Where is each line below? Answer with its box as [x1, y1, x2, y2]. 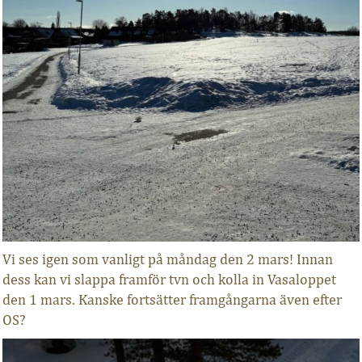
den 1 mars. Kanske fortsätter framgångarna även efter [2, 291, 342, 308]
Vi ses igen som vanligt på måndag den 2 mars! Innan [2, 250, 333, 267]
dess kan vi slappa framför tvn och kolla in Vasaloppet [2, 271, 336, 288]
